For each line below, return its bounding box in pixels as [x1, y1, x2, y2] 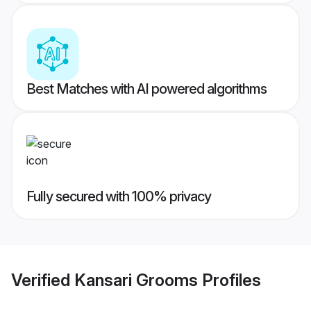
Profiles [198, 269, 261, 290]
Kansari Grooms [74, 269, 198, 290]
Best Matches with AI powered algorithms [26, 81, 267, 98]
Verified [11, 269, 74, 290]
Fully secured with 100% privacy [26, 188, 211, 205]
